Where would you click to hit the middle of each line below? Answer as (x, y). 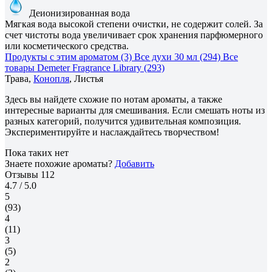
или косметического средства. (67, 46)
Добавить (134, 163)
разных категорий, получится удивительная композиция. (123, 121)
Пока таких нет (37, 152)
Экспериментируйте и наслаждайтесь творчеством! (112, 132)
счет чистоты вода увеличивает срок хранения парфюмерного (134, 35)
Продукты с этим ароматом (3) (68, 56)
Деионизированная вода (78, 13)
